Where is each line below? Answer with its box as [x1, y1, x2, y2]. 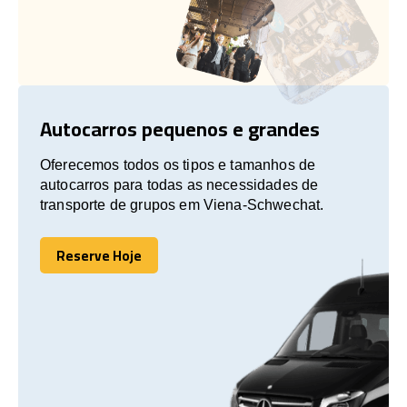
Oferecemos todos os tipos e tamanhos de [40, 156, 316, 173]
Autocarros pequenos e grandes [40, 109, 320, 148]
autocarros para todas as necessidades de [40, 176, 319, 193]
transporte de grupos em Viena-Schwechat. [40, 196, 324, 213]
